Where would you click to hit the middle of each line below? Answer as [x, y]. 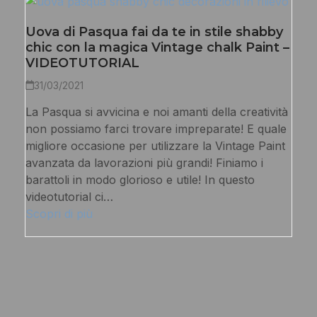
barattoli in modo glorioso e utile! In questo [140, 179]
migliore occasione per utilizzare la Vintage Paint [155, 145]
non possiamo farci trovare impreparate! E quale [156, 128]
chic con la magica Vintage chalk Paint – [157, 47]
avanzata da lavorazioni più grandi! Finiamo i [144, 162]
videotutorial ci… [69, 196]
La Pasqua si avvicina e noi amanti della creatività [156, 111]
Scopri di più [59, 213]
